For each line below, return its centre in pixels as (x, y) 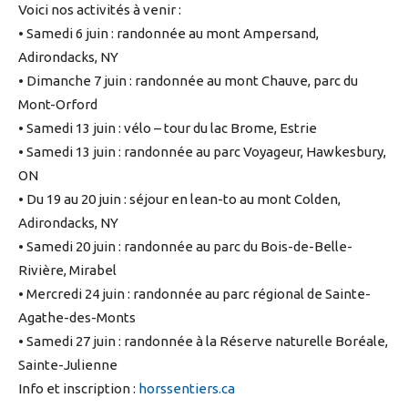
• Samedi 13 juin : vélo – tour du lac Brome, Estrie (168, 128)
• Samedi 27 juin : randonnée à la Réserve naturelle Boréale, (203, 342)
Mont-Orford (58, 105)
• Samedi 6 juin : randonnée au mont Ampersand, (168, 34)
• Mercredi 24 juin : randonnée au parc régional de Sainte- (194, 294)
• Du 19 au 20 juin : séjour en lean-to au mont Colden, (179, 199)
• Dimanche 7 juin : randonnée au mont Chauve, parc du (188, 81)
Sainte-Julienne (68, 365)
